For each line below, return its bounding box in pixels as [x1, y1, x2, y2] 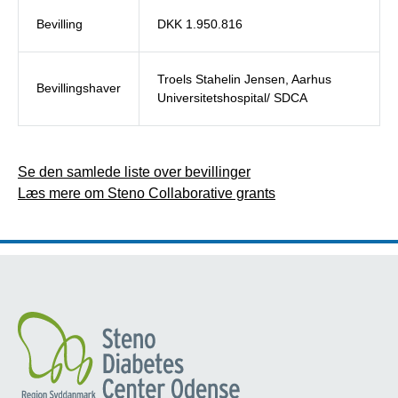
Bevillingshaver [36, 81, 121, 96]
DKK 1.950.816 [157, 17, 243, 32]
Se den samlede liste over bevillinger [18, 164, 251, 180]
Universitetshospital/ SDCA [157, 91, 307, 106]
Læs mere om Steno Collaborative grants [18, 186, 275, 202]
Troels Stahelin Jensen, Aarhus [157, 72, 331, 87]
